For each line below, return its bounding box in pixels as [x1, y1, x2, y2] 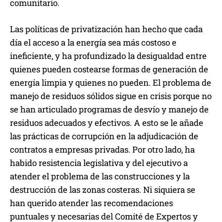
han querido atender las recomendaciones [10, 197, 173, 209]
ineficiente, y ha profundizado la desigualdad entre [10, 50, 207, 62]
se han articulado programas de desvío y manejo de [10, 104, 209, 115]
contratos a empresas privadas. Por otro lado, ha [10, 144, 195, 156]
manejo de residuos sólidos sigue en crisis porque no [10, 90, 212, 102]
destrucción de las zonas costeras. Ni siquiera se [10, 184, 195, 196]
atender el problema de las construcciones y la [10, 170, 190, 182]
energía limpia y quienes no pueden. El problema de [10, 77, 211, 89]
